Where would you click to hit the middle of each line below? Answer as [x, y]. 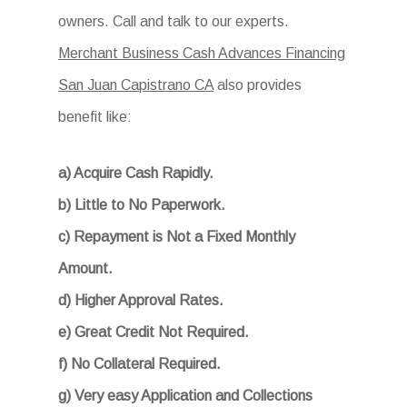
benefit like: [95, 117]
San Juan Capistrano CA [136, 85]
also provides [258, 85]
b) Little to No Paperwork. [142, 205]
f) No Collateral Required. [140, 364]
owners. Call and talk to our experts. [174, 21]
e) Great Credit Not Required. [154, 332]
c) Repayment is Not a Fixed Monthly [177, 237]
